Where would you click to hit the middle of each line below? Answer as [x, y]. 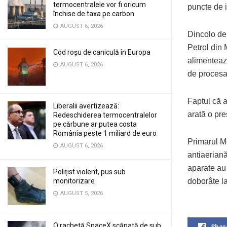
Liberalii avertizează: [86, 106]
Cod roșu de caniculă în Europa [102, 52]
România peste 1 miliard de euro [105, 133]
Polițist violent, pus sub [89, 172]
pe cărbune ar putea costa [95, 124]
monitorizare [74, 181]
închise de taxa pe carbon [94, 14]
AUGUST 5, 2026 [81, 193]
